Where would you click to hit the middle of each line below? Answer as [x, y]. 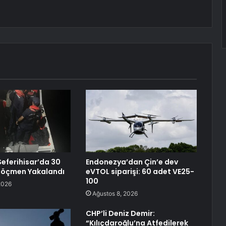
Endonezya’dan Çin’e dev [132, 162]
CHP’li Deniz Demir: [120, 214]
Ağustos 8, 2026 [115, 194]
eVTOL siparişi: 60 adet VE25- [140, 172]
